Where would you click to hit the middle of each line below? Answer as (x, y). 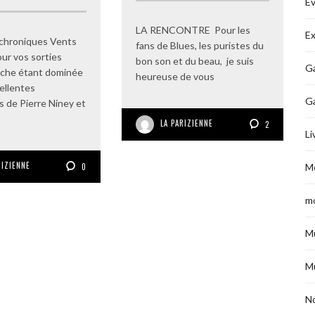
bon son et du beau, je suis (195, 61)
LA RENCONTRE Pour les (193, 30)
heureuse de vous (175, 77)
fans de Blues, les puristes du (200, 46)
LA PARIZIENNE (187, 123)
